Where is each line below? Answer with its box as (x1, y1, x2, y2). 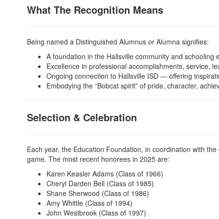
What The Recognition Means (27, 2, 163, 17)
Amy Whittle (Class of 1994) (46, 198, 132, 208)
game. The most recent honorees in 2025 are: (27, 154, 170, 164)
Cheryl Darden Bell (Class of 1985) (46, 178, 154, 188)
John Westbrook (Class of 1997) (46, 208, 146, 218)
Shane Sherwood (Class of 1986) (46, 188, 149, 198)
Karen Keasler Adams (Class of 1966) (46, 169, 163, 178)
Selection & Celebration (27, 110, 137, 124)
